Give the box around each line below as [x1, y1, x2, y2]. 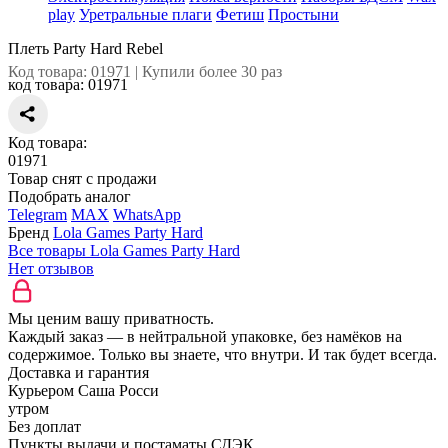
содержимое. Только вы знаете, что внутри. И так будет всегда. [8, 346, 437, 363]
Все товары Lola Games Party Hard [8, 242, 240, 259]
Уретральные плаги [79, 6, 212, 23]
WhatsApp [113, 206, 181, 223]
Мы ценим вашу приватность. [8, 310, 214, 327]
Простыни [268, 6, 339, 23]
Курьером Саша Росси [8, 382, 159, 399]
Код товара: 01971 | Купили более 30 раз [8, 63, 282, 80]
